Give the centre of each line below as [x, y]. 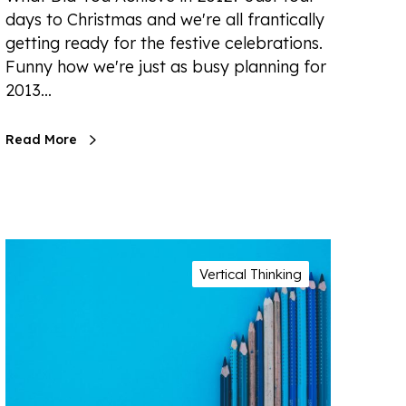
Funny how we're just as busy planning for [166, 66]
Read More [41, 139]
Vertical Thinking [251, 274]
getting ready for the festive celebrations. [164, 43]
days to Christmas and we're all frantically [165, 19]
